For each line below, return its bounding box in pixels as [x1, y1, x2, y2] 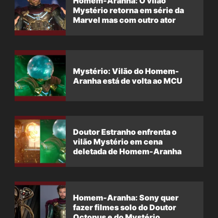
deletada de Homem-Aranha [73, 146, 182, 156]
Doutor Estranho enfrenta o [73, 127, 177, 137]
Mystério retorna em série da [73, 5, 184, 15]
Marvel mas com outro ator [73, 15, 176, 25]
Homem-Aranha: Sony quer [73, 192, 179, 202]
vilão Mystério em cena [73, 136, 163, 146]
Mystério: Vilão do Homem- [73, 66, 179, 76]
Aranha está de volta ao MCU [73, 75, 182, 86]
